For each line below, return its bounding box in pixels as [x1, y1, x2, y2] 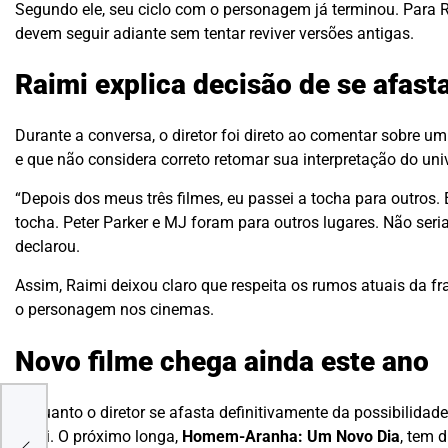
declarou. [15, 237, 80, 257]
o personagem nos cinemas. [15, 300, 214, 320]
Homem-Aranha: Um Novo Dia [182, 426, 400, 446]
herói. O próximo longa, [15, 426, 182, 446]
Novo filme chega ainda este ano [15, 345, 429, 378]
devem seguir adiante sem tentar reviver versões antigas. [15, 23, 414, 43]
